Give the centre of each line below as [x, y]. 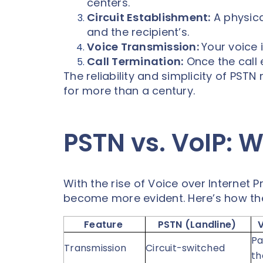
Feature [103, 224]
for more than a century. [131, 90]
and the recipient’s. [138, 32]
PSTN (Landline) [197, 224]
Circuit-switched [187, 248]
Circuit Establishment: [149, 17]
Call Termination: [135, 61]
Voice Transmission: [144, 46]
